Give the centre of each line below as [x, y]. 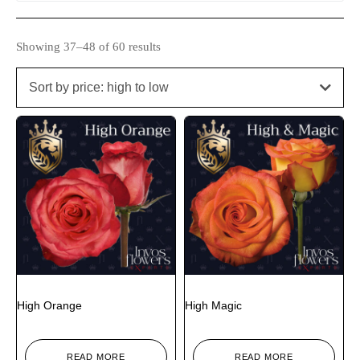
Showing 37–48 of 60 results [88, 46]
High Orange [49, 305]
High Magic [213, 305]
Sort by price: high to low [99, 87]
